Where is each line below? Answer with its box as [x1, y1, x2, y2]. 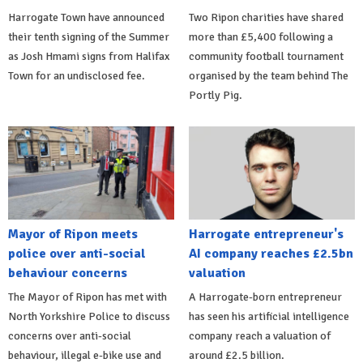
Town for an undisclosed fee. [8, 68, 145, 83]
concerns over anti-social [8, 329, 131, 344]
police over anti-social [8, 246, 146, 263]
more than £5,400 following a [188, 29, 333, 44]
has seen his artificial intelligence [188, 310, 349, 324]
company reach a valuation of [188, 329, 331, 344]
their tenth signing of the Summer [8, 29, 169, 44]
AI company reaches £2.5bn [188, 246, 353, 263]
